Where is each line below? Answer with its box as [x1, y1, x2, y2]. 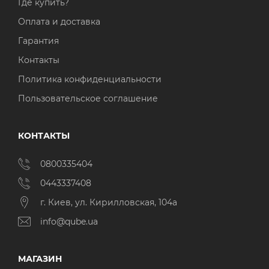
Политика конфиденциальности [18, 74, 162, 85]
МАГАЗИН [18, 253, 62, 265]
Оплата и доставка [18, 16, 100, 28]
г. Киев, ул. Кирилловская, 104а [40, 197, 180, 208]
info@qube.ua [40, 216, 98, 228]
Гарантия [18, 35, 59, 47]
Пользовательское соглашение [18, 93, 158, 104]
